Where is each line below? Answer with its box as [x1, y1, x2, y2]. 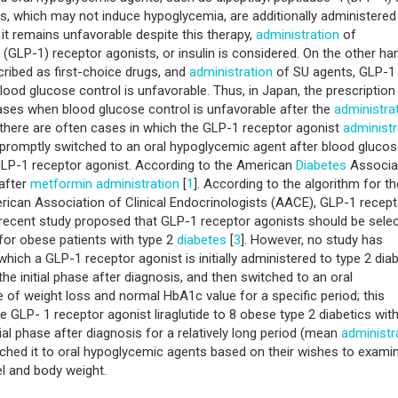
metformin [30, 175, 92, 192]
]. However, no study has [241, 231, 383, 248]
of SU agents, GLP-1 [273, 63, 395, 80]
